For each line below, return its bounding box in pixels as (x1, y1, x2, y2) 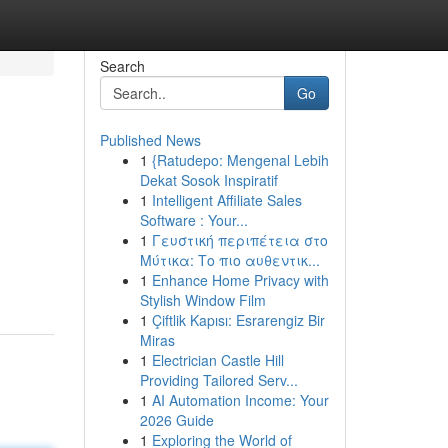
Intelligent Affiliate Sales (151, 190, 302, 210)
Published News (99, 130, 201, 150)
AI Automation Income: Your (151, 390, 329, 410)
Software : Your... (139, 210, 248, 230)
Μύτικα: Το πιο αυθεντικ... (139, 250, 320, 270)
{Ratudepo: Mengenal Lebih (151, 150, 329, 170)
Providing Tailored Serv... (139, 370, 298, 390)
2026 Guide (139, 410, 214, 430)
